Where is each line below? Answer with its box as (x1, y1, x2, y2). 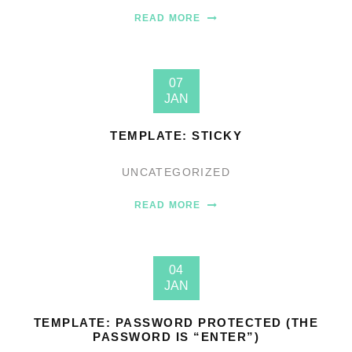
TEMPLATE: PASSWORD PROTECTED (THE (33, 316, 319, 329)
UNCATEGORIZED (121, 166, 231, 178)
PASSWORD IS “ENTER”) (93, 330, 259, 343)
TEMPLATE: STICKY (110, 129, 242, 142)
